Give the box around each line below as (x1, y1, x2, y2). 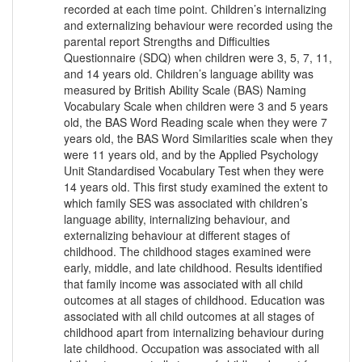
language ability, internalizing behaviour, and (64, 211, 290, 228)
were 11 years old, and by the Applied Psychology (64, 146, 318, 163)
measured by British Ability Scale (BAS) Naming (64, 82, 306, 99)
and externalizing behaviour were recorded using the (64, 17, 333, 34)
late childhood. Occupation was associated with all (64, 340, 319, 357)
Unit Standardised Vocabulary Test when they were (64, 162, 324, 179)
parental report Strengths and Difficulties (64, 33, 270, 50)
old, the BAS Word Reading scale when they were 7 (64, 114, 327, 131)
